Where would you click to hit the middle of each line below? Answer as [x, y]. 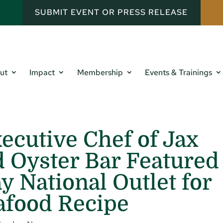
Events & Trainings [179, 73]
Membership [100, 73]
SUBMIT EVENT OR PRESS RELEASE [111, 12]
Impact [42, 73]
